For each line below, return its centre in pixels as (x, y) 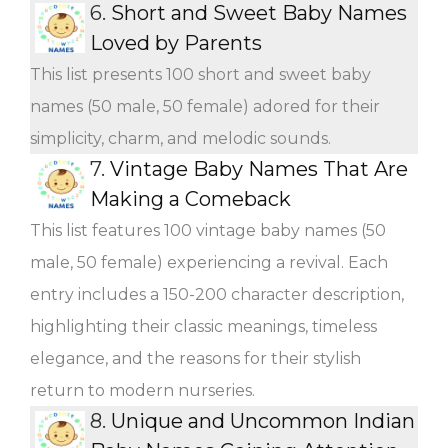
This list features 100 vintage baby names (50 (208, 230)
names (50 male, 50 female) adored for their (205, 106)
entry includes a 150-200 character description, (217, 294)
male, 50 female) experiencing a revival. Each (209, 262)
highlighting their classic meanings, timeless (203, 326)
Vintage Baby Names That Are (259, 168)
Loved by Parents (176, 42)
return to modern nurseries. (142, 390)
